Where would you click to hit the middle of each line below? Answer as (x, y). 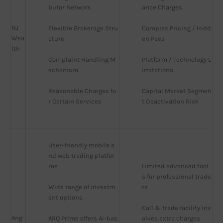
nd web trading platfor (81, 156)
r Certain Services (75, 102)
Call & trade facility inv (176, 208)
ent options (65, 198)
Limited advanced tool (175, 166)
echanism (63, 70)
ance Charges (162, 7)
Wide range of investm (82, 187)
